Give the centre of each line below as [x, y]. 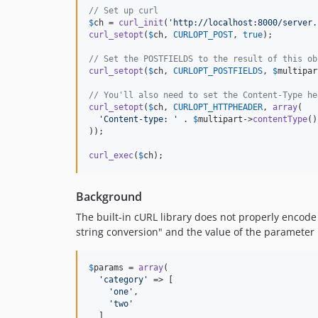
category [124, 280]
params [109, 268]
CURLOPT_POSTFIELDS [218, 71]
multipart [220, 119]
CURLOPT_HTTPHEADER [218, 107]
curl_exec [111, 155]
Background [109, 197]
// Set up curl [124, 11]
